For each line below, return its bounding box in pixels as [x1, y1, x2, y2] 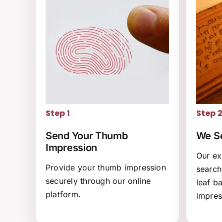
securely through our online [46, 176, 151, 186]
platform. [46, 189, 81, 200]
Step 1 [46, 108, 70, 119]
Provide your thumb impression [46, 163, 166, 173]
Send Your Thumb [46, 130, 128, 142]
